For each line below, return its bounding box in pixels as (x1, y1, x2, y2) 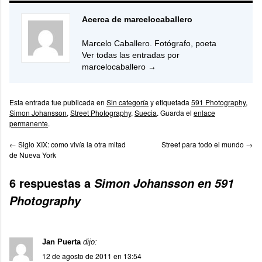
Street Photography (70, 107, 131, 118)
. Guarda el (157, 107, 194, 118)
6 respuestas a (9, 174, 94, 191)
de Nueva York (9, 149, 56, 160)
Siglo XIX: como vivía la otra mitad (16, 139, 126, 149)
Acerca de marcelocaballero (82, 14, 192, 24)
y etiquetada (149, 96, 191, 107)
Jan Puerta (42, 237, 81, 246)
